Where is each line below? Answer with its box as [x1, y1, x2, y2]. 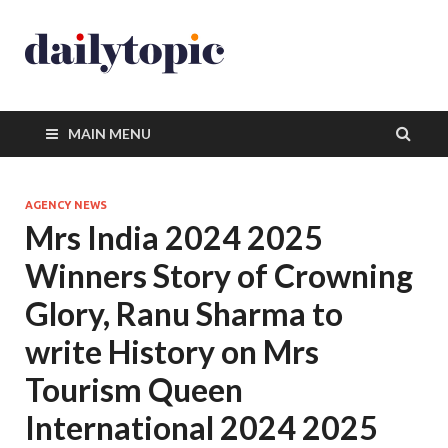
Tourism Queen [25, 370, 243, 409]
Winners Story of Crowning [25, 256, 413, 295]
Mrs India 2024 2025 [25, 218, 323, 257]
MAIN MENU [68, 125, 151, 142]
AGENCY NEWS [25, 199, 107, 211]
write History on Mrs [25, 332, 319, 371]
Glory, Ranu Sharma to [25, 294, 343, 333]
